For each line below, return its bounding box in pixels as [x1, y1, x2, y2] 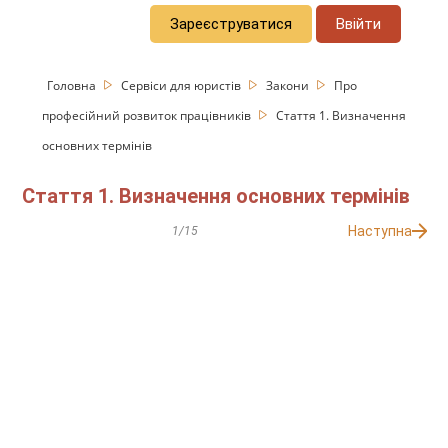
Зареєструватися [170, 14, 293, 33]
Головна [47, 76, 100, 94]
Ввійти [336, 14, 382, 33]
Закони [266, 76, 313, 94]
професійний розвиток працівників [42, 106, 255, 124]
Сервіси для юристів [121, 76, 245, 94]
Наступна [347, 223, 412, 240]
